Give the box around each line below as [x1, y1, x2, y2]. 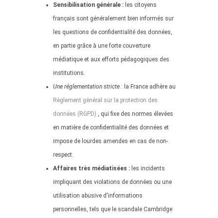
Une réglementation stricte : [53, 83, 123, 90]
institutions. [53, 70, 85, 76]
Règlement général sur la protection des [53, 97, 158, 104]
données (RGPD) [53, 110, 96, 117]
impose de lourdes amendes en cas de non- [53, 138, 168, 145]
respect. [53, 151, 73, 158]
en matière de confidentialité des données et [53, 124, 169, 131]
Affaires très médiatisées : [53, 165, 130, 172]
